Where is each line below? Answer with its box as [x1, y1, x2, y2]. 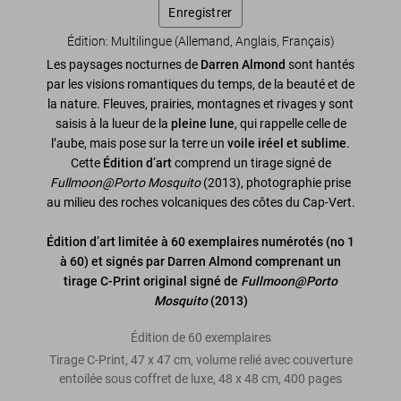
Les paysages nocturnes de [47, 57, 200, 73]
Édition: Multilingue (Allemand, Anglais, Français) [66, 34, 335, 49]
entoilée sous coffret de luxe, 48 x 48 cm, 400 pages [59, 371, 342, 387]
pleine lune [170, 116, 235, 132]
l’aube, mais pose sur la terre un [51, 136, 227, 151]
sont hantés [286, 57, 354, 73]
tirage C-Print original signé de [64, 274, 241, 289]
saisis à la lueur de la [55, 116, 171, 132]
